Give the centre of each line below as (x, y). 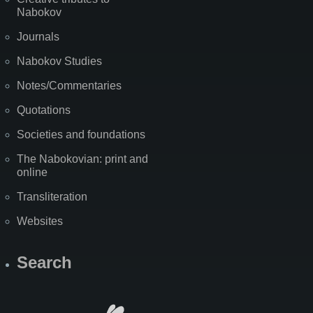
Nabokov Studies (59, 61)
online (32, 172)
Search (44, 262)
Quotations (44, 110)
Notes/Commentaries (69, 85)
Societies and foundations (81, 134)
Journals (38, 36)
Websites (40, 221)
